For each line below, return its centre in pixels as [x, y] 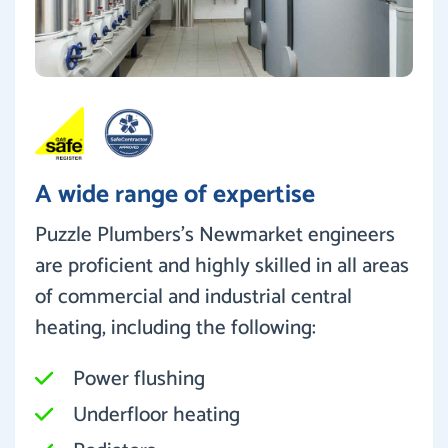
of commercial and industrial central [193, 296]
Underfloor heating [156, 414]
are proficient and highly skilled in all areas [222, 265]
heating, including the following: [175, 327]
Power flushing [139, 378]
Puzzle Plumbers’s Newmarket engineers [215, 234]
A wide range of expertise [175, 194]
